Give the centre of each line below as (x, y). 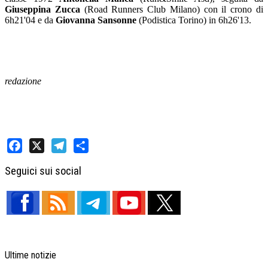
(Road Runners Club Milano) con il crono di (172, 10)
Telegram (69, 161)
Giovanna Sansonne (96, 20)
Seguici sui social (43, 171)
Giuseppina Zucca (42, 10)
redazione (23, 81)
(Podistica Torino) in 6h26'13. (194, 20)
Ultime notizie (31, 255)
